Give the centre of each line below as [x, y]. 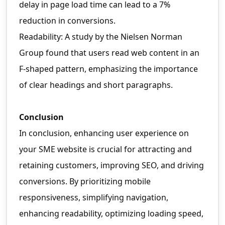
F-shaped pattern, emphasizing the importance [108, 69]
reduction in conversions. [67, 21]
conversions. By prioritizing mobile [85, 182]
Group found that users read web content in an [109, 53]
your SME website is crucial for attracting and [105, 149]
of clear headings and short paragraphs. [96, 85]
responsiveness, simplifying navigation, [94, 198]
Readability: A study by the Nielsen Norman [101, 37]
